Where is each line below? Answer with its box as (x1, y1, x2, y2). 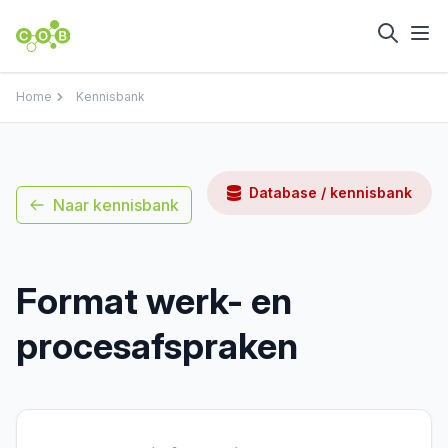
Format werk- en (16, 279, 292, 323)
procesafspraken (16, 324, 298, 368)
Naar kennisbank (53, 195, 179, 215)
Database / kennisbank (249, 184, 412, 201)
